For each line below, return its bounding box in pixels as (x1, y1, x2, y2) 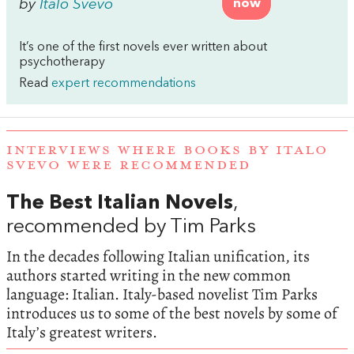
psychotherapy (19, 56, 105, 70)
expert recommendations (51, 77, 196, 91)
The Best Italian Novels (6, 193, 233, 213)
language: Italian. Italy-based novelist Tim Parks (6, 283, 318, 305)
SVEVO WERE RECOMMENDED (6, 156, 250, 174)
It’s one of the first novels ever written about (19, 41, 267, 55)
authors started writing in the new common (6, 264, 291, 286)
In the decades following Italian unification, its (6, 245, 310, 267)
